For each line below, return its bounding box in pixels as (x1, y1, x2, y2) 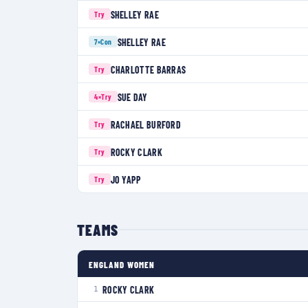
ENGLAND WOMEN (89, 259, 155, 270)
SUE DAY (117, 91, 148, 103)
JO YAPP (110, 174, 142, 186)
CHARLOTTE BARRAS (110, 64, 186, 76)
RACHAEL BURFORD (110, 119, 181, 131)
